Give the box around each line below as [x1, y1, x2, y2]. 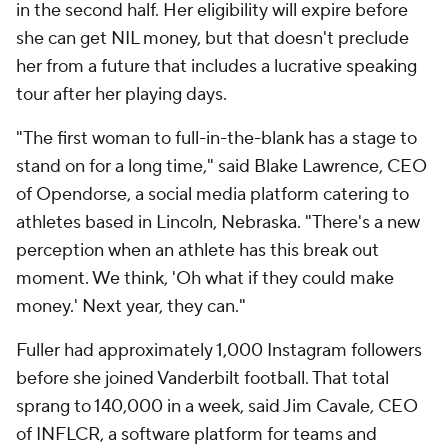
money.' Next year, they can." [16, 295, 246, 318]
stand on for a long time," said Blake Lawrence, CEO [16, 155, 427, 178]
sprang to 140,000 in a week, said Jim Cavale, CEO [16, 395, 418, 418]
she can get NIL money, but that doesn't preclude [16, 27, 409, 50]
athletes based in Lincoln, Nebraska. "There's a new [16, 211, 420, 234]
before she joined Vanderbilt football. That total [16, 367, 389, 390]
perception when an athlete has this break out [16, 239, 379, 262]
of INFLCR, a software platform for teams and [16, 423, 377, 446]
